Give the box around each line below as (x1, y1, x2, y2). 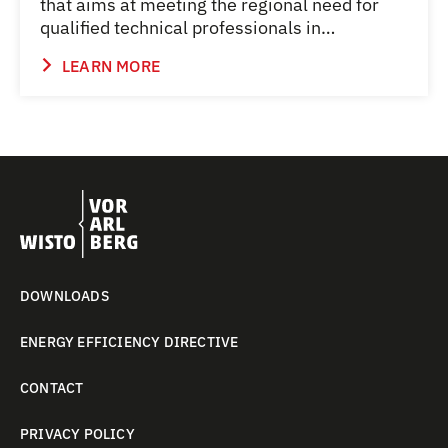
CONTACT (20, 379, 84, 397)
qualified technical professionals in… (40, 16, 335, 39)
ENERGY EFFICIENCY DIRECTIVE (20, 333, 239, 351)
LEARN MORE (62, 56, 160, 76)
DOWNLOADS (20, 287, 109, 305)
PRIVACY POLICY (20, 425, 135, 443)
